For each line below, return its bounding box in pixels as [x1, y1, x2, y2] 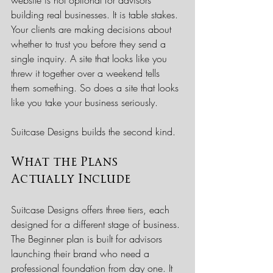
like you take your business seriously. [11, 95, 158, 109]
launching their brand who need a [11, 246, 152, 260]
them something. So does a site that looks [11, 80, 182, 94]
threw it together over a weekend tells [11, 66, 163, 80]
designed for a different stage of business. [11, 217, 180, 231]
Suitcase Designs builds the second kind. [11, 124, 175, 138]
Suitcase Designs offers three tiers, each [11, 202, 172, 216]
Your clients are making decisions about [11, 22, 174, 36]
